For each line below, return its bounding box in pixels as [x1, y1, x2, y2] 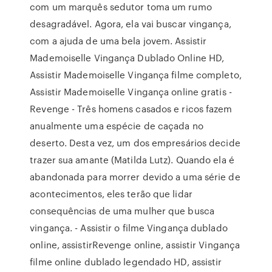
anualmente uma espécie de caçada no [30, 119, 203, 132]
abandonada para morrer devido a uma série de [30, 170, 240, 183]
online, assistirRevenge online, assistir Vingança [30, 238, 240, 251]
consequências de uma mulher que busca [30, 204, 214, 217]
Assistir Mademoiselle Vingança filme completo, [30, 68, 242, 81]
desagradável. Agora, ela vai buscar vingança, [30, 17, 231, 30]
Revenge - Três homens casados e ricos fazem [30, 102, 233, 115]
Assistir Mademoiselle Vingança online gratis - [30, 85, 232, 98]
